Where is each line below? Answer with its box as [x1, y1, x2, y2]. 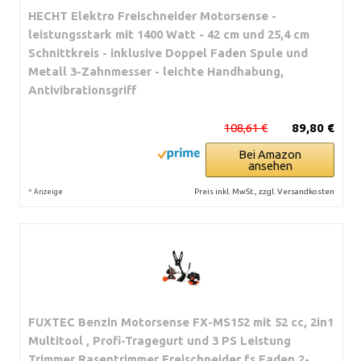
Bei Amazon [239, 147, 301, 161]
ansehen [247, 158, 293, 172]
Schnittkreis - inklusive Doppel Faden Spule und [28, 45, 308, 60]
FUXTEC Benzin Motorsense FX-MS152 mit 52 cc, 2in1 [28, 314, 334, 329]
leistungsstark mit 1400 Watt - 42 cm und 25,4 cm [28, 27, 309, 41]
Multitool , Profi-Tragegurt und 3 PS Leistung [28, 333, 291, 347]
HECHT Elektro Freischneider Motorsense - [28, 8, 276, 23]
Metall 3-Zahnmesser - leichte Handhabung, [28, 64, 284, 78]
